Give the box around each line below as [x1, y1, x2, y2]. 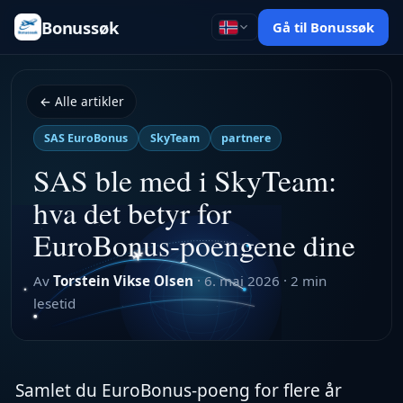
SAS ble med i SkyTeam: [33, 160, 336, 201]
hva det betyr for [33, 193, 231, 233]
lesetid [33, 294, 76, 312]
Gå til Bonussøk [273, 17, 374, 36]
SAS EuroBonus [44, 130, 129, 146]
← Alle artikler [39, 93, 124, 111]
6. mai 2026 [204, 272, 283, 290]
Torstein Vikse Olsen [53, 272, 193, 290]
